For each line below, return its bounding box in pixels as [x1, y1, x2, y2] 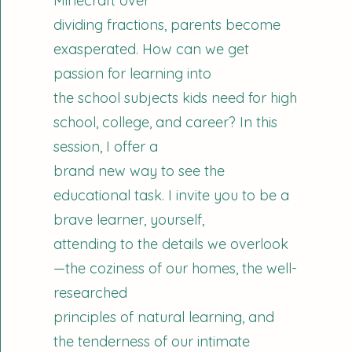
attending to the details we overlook [53, 235, 289, 253]
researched [53, 284, 128, 302]
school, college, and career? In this [53, 113, 278, 131]
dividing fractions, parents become [53, 16, 281, 34]
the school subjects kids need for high [53, 89, 298, 107]
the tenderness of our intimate [53, 332, 251, 350]
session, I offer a [53, 137, 159, 156]
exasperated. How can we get [53, 40, 250, 58]
